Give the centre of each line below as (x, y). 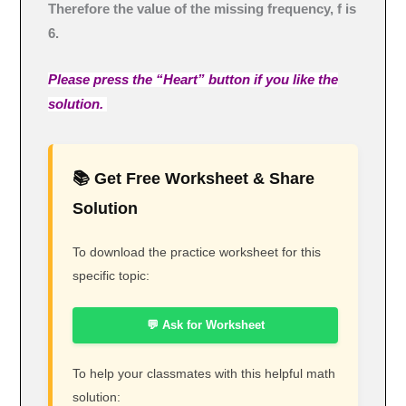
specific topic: (111, 275)
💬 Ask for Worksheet (205, 325)
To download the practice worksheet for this (197, 251)
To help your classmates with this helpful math (204, 374)
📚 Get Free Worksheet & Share (194, 178)
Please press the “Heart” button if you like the (193, 79)
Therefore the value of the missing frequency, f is (203, 10)
